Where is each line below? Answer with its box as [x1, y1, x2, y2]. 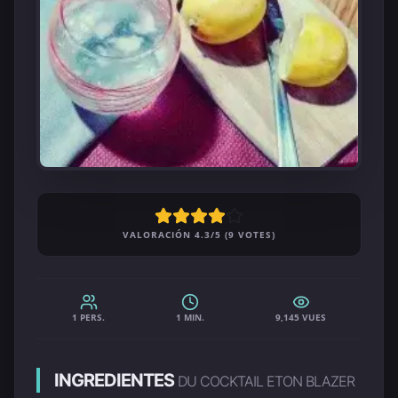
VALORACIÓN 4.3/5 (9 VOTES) [123, 227, 275, 241]
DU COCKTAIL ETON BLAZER [178, 371, 354, 390]
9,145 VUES [275, 310, 326, 323]
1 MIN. [176, 310, 204, 323]
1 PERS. [72, 310, 105, 323]
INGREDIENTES [54, 369, 178, 391]
